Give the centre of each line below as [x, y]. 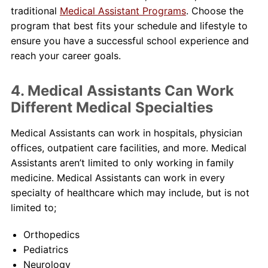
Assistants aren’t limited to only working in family [122, 162]
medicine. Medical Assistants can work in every [118, 177]
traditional [35, 10]
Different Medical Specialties [112, 107]
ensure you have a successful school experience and [130, 40]
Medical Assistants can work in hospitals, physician [126, 133]
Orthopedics [51, 234]
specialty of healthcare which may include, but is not [130, 192]
